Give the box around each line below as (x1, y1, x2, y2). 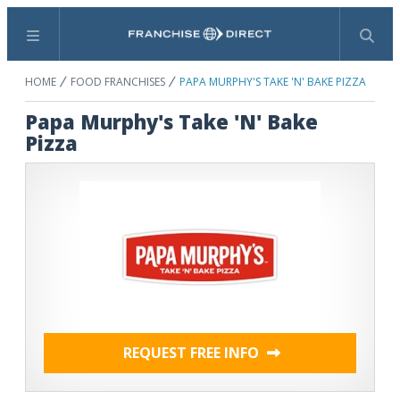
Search (198, 33, 244, 54)
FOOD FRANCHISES (71, 74, 165, 89)
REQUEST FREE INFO (123, 343, 262, 362)
